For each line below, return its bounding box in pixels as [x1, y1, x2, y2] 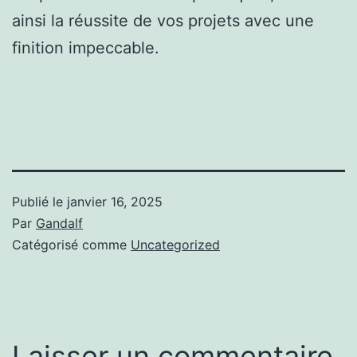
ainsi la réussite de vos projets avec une [12, 10, 314, 30]
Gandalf [36, 214, 83, 231]
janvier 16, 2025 [67, 193, 163, 210]
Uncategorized [131, 236, 220, 253]
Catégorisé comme [12, 236, 131, 253]
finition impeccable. [12, 37, 159, 57]
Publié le [12, 193, 67, 210]
